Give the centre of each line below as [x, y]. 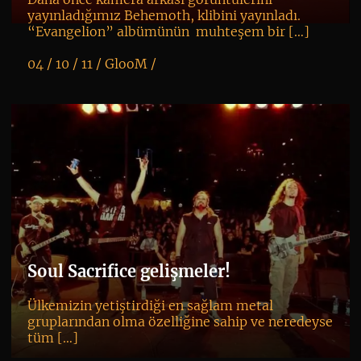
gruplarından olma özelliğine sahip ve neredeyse [180, 322]
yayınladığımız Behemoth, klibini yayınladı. [164, 16]
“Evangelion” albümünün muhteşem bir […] [168, 32]
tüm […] [52, 338]
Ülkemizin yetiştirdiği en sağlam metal [150, 306]
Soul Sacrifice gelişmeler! [129, 272]
